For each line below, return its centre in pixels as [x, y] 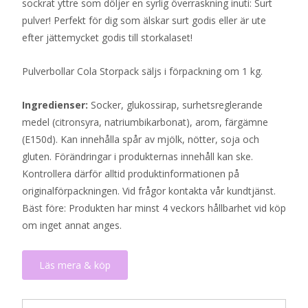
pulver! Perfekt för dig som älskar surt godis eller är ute [144, 20]
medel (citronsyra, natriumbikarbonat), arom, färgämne [145, 122]
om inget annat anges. [72, 225]
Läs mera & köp [75, 265]
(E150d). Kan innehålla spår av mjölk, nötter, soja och [141, 139]
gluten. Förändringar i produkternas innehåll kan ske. [137, 156]
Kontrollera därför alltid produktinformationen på [131, 174]
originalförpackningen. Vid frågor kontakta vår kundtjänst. [149, 191]
